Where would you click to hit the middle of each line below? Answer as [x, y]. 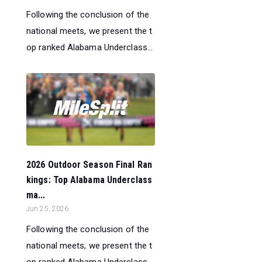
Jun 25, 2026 [48, 208]
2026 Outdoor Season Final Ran [89, 164]
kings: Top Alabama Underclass [89, 180]
